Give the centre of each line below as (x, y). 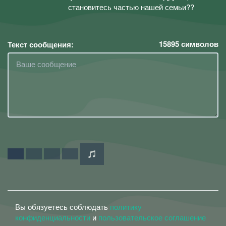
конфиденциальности (53, 217)
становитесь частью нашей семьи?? (131, 7)
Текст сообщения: (41, 44)
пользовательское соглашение (152, 217)
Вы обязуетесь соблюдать (63, 206)
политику (126, 206)
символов (199, 44)
